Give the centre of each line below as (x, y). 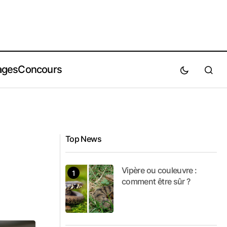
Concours (40, 69)
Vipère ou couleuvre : (159, 170)
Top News (83, 139)
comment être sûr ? (156, 181)
